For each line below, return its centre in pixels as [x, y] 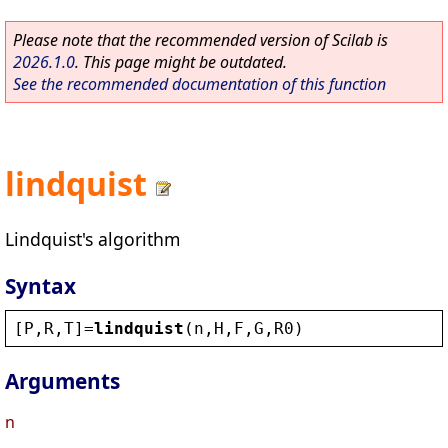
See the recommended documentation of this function [199, 84]
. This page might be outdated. [181, 62]
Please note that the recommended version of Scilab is [200, 40]
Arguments [62, 381]
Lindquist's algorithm [92, 238]
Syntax [40, 285]
